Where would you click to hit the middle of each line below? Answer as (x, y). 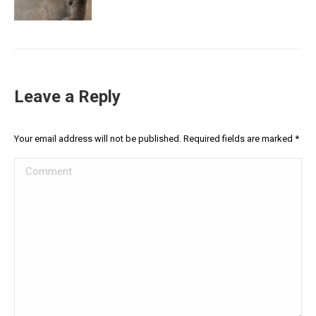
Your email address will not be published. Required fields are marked (154, 139)
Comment (38, 168)
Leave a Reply (67, 97)
